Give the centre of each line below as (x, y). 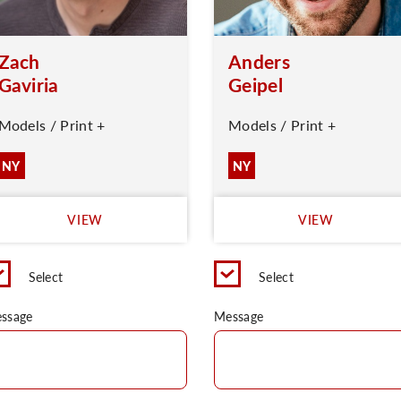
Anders (259, 61)
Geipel (256, 85)
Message (239, 316)
